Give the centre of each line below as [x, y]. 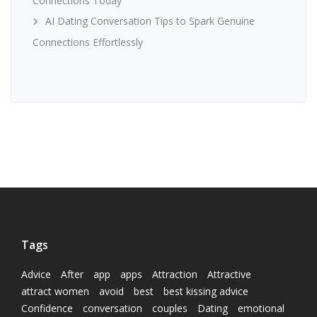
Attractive [229, 275]
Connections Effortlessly [88, 42]
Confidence [47, 309]
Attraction [175, 275]
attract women [55, 292]
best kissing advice [206, 292]
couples [170, 309]
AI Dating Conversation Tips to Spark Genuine [150, 21]
